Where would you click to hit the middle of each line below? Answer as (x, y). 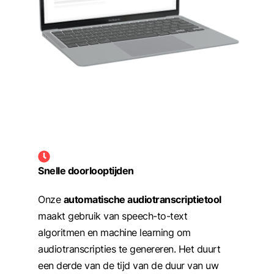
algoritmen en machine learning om (114, 232)
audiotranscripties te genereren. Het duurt (129, 249)
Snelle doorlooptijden (86, 170)
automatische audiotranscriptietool (142, 199)
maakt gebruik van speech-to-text (113, 216)
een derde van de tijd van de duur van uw (128, 265)
